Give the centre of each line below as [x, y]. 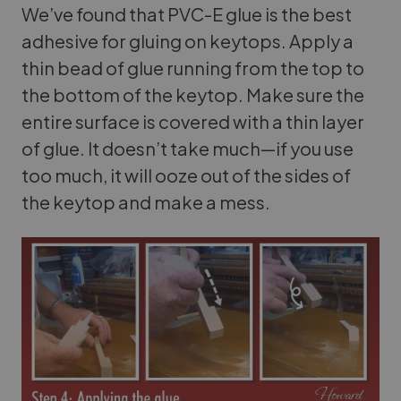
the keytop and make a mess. [146, 201]
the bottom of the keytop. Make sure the [193, 94]
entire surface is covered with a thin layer [193, 121]
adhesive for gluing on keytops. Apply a [188, 40]
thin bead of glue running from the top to [193, 67]
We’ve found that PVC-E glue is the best [187, 13]
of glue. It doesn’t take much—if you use [188, 148]
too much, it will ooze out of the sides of [186, 175]
